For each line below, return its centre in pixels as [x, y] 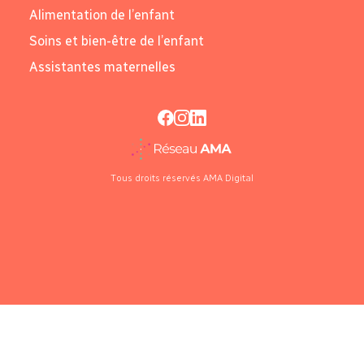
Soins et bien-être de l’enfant [117, 41]
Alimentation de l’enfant [102, 15]
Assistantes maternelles [102, 67]
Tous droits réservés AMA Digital [182, 178]
